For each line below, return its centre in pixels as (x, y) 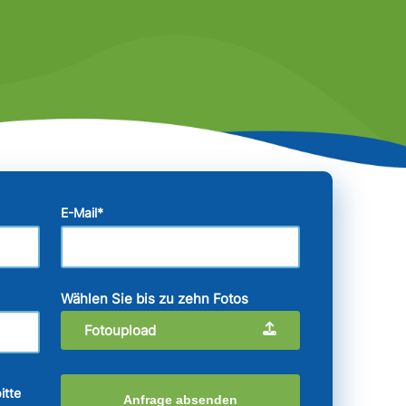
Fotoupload (121, 330)
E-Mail (79, 213)
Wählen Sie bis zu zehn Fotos (155, 298)
